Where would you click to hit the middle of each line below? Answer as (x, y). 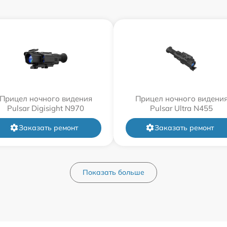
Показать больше (113, 172)
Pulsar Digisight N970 (46, 108)
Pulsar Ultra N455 (181, 108)
